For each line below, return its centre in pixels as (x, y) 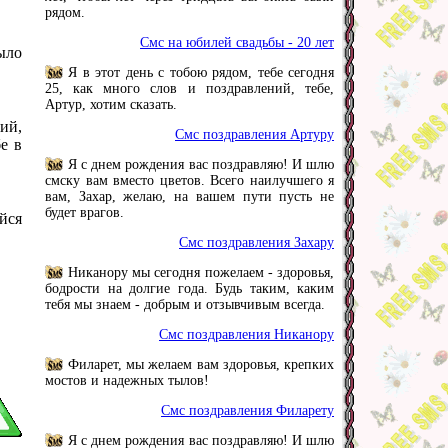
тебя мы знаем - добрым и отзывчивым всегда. (185, 304)
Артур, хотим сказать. (111, 104)
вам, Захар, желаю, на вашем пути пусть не (189, 196)
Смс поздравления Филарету (247, 410)
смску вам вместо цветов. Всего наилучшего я (189, 180)
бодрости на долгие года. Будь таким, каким (189, 288)
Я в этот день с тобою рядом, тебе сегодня (201, 72)
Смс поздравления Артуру (254, 134)
